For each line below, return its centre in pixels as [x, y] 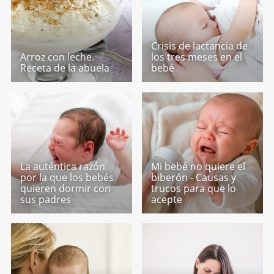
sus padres [45, 199]
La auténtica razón [62, 166]
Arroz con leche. [57, 57]
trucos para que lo [194, 188]
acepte [167, 199]
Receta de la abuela [65, 68]
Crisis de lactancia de [200, 46]
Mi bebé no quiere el [198, 166]
